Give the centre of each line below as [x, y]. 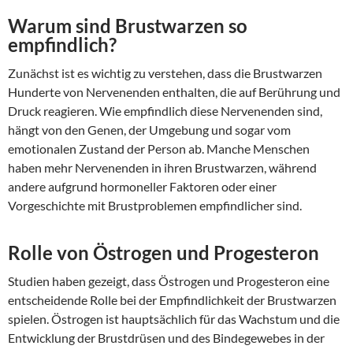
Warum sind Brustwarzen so [128, 26]
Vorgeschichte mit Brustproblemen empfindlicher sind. [155, 206]
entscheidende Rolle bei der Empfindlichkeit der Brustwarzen [172, 300]
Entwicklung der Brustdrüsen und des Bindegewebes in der [166, 338]
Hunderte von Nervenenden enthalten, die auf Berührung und [174, 92]
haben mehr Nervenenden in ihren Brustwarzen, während [162, 168]
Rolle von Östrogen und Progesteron [163, 253]
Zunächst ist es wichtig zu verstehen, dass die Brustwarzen [165, 73]
